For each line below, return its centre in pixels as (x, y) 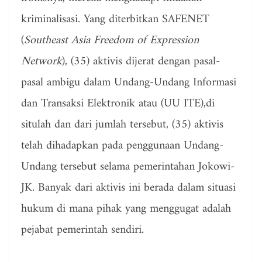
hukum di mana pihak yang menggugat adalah (126, 209)
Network (42, 62)
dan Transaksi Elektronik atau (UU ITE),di (118, 104)
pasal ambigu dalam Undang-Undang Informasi (129, 83)
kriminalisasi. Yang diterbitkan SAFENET (115, 20)
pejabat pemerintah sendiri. (82, 230)
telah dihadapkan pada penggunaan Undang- (122, 146)
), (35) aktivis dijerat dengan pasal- (141, 62)
